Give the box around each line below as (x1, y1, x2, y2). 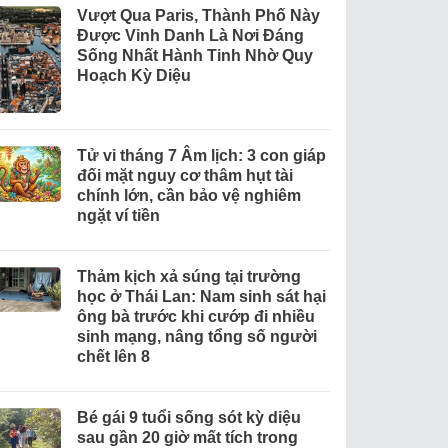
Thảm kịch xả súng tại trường (76, 267, 301, 285)
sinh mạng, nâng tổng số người (76, 327, 317, 345)
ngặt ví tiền (76, 206, 160, 224)
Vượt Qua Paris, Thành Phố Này (76, 7, 320, 25)
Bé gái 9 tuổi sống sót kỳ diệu (76, 408, 301, 426)
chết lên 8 (76, 347, 150, 365)
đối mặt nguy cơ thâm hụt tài (76, 166, 293, 184)
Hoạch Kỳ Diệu (76, 67, 191, 85)
